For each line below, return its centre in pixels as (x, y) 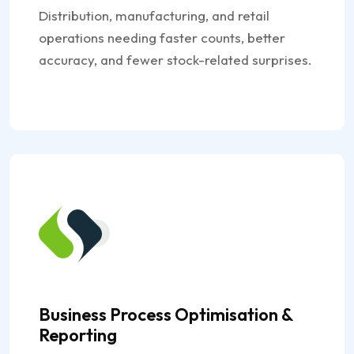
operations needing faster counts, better (162, 38)
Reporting (78, 335)
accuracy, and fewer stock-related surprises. (175, 60)
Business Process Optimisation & (166, 314)
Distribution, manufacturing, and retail (154, 15)
